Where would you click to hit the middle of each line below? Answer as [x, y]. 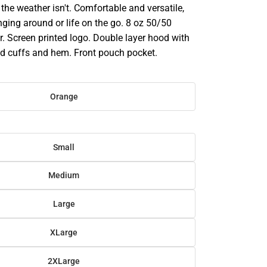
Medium [64, 176]
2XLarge [64, 261]
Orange [64, 96]
